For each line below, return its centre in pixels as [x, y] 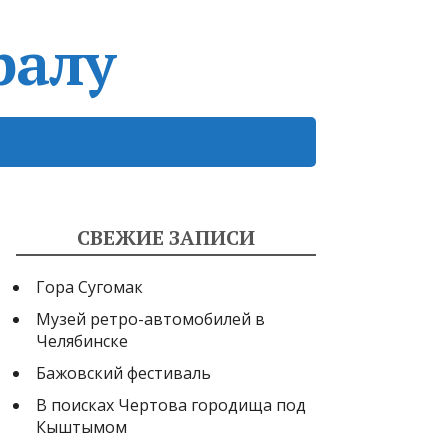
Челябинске [82, 340]
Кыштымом [81, 426]
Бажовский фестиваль [123, 372]
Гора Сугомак [89, 286]
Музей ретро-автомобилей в [150, 318]
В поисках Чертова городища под [171, 404]
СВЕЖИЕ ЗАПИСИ [166, 237]
